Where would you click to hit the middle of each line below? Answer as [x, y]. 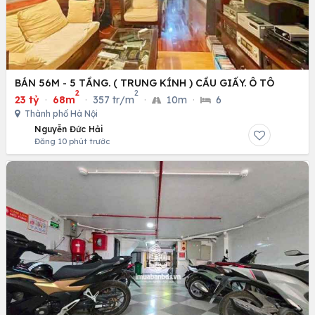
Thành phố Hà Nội [60, 113]
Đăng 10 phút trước [72, 141]
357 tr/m [114, 99]
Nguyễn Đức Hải [69, 129]
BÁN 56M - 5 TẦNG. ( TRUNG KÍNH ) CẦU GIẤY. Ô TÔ [144, 83]
